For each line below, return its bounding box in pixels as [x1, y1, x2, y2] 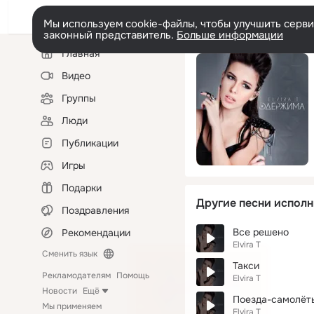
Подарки [62, 182, 102, 194]
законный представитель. [43, 28, 177, 42]
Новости [42, 285, 77, 296]
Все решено [233, 226, 289, 238]
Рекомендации [62, 226, 130, 239]
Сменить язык [42, 248, 97, 259]
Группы [62, 92, 96, 104]
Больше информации [177, 28, 283, 42]
